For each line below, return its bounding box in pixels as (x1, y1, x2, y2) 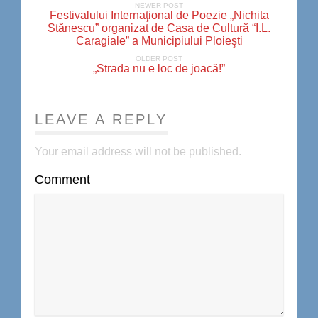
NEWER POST (135, 1, 183, 9)
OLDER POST (136, 55, 182, 62)
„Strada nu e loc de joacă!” (93, 62, 225, 75)
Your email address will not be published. (35, 146, 241, 158)
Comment (35, 172, 90, 187)
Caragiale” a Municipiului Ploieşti (75, 35, 243, 47)
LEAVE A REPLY (35, 111, 168, 127)
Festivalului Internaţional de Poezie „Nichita (49, 9, 269, 21)
